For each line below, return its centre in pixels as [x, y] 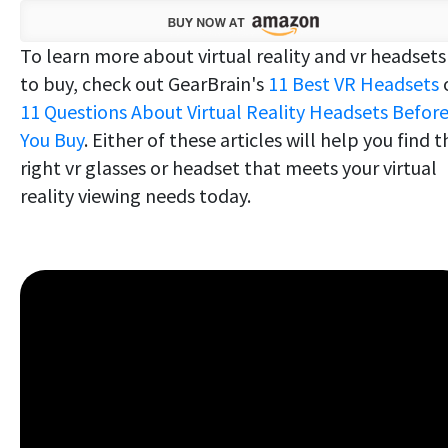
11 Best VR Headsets [353, 83]
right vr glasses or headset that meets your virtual [228, 167]
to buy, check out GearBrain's [144, 83]
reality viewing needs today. [135, 195]
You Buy [52, 139]
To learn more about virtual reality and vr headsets [233, 55]
